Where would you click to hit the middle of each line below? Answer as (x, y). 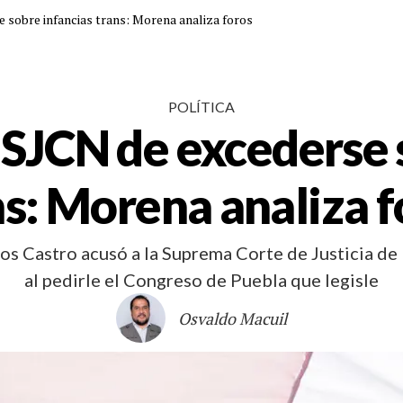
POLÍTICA (201, 107)
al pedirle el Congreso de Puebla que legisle (201, 280)
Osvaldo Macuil (232, 318)
